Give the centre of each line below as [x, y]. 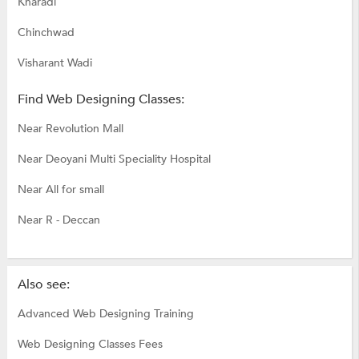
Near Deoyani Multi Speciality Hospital [114, 159]
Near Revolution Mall [70, 128]
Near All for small [61, 189]
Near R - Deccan [58, 220]
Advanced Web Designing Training [105, 314]
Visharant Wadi [54, 63]
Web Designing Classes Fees [90, 345]
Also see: [43, 285]
